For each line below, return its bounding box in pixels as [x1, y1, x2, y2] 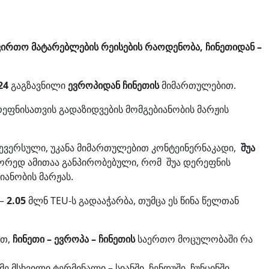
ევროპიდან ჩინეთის [68, 79, 159, 92]
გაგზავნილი [8, 79, 68, 92]
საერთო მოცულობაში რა [135, 232, 253, 246]
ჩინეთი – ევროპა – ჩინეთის [13, 232, 135, 246]
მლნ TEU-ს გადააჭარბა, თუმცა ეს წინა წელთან [26, 194, 239, 208]
